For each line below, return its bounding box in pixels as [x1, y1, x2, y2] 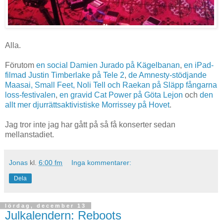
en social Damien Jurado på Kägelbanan [36, 60, 180, 69]
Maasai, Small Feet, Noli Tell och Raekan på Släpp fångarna [5, 80, 217, 89]
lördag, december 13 [5, 202, 86, 209]
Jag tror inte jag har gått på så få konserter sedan [5, 120, 175, 129]
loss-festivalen [5, 90, 55, 99]
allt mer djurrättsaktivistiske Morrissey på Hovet [5, 100, 169, 109]
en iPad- [184, 60, 214, 69]
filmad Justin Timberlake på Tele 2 [5, 70, 124, 79]
